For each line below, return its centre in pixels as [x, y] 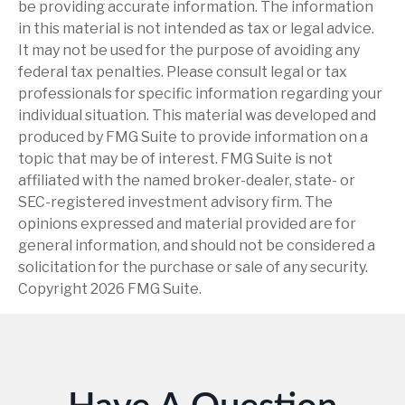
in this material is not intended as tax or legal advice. [196, 29]
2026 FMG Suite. [146, 289]
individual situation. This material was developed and [197, 116]
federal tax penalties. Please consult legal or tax [183, 72]
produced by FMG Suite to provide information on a [193, 137]
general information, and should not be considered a [197, 246]
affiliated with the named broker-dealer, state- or [187, 181]
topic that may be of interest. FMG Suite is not [175, 159]
